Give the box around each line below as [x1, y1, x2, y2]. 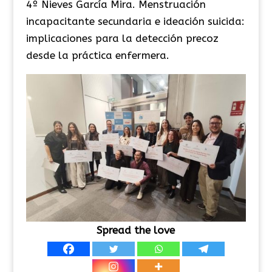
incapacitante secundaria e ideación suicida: [25, 15, 245, 27]
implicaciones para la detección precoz [25, 32, 219, 44]
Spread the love [97, 224, 175, 237]
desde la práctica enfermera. [25, 49, 169, 61]
